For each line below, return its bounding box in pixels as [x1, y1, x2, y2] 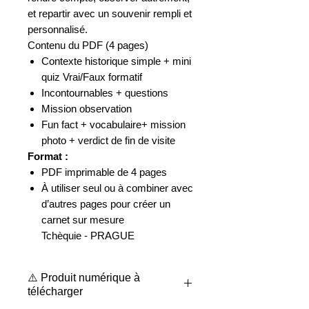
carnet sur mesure [41, 214, 124, 226]
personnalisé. [28, 23, 88, 36]
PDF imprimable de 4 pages [41, 166, 167, 179]
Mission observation [41, 103, 132, 115]
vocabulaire [90, 119, 141, 131]
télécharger [28, 286, 83, 298]
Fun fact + [41, 119, 90, 131]
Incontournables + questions [41, 87, 168, 99]
